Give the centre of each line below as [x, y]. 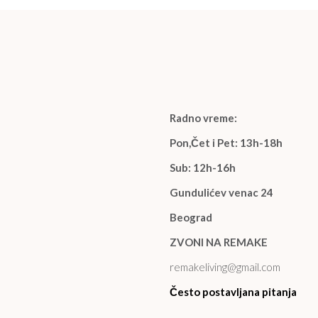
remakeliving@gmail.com [225, 267]
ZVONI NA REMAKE [219, 242]
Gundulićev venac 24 [221, 193]
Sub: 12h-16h [203, 168]
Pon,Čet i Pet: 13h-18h [226, 143]
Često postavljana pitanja [233, 292]
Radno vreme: [203, 118]
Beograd [191, 218]
